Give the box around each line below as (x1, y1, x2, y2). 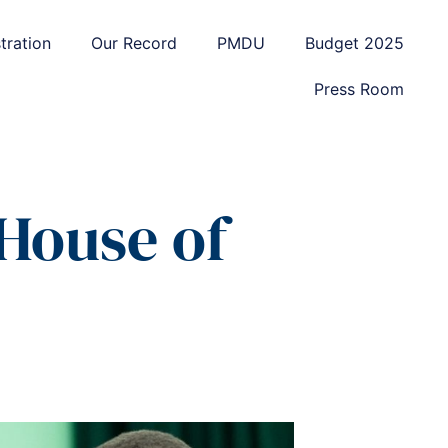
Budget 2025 (304, 33, 404, 53)
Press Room (313, 79, 404, 99)
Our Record (90, 33, 177, 53)
